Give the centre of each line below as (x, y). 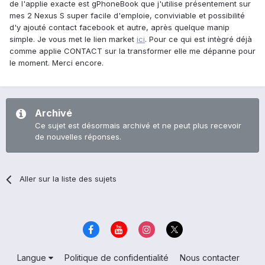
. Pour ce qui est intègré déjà (198, 39)
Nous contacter (209, 257)
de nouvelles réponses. (78, 137)
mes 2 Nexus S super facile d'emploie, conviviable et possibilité (127, 16)
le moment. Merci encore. (56, 63)
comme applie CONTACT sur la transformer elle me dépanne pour (132, 51)
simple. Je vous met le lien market (73, 39)
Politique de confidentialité (116, 257)
